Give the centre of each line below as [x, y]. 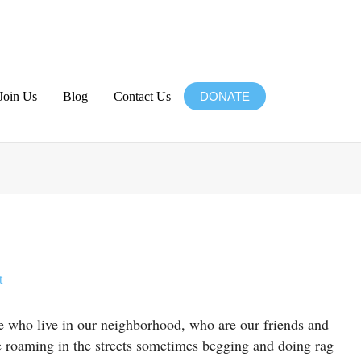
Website [155, 203]
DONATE [225, 97]
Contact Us [142, 96]
